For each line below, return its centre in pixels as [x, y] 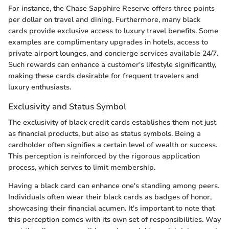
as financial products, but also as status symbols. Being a [105, 133]
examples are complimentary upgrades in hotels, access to [108, 42]
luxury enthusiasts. [40, 87]
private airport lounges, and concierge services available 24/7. [113, 53]
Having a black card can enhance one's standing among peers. [114, 186]
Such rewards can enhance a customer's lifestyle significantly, [112, 64]
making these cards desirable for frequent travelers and [104, 76]
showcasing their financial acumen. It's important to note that [111, 208]
